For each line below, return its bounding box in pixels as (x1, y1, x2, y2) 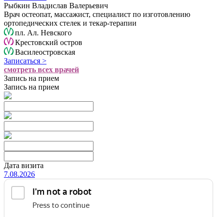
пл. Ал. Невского (15, 29, 72, 37)
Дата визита (4, 161, 44, 170)
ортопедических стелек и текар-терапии (4, 19, 137, 27)
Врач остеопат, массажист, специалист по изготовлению (4, 10, 190, 18)
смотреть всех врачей (4, 65, 79, 74)
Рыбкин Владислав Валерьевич (4, 1, 108, 10)
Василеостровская (15, 48, 75, 56)
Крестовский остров (15, 38, 82, 46)
